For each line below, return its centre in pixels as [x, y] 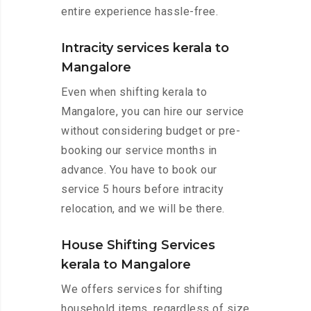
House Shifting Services [138, 245]
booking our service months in [139, 151]
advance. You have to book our [139, 170]
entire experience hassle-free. [140, 12]
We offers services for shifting [142, 289]
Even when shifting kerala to [134, 92]
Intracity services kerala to [145, 48]
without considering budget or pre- [151, 131]
